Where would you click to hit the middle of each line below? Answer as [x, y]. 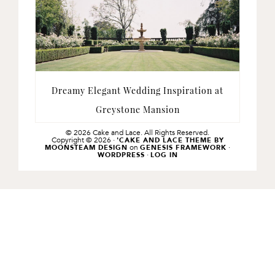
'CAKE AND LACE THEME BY [170, 140]
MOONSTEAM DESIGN [86, 147]
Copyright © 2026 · [84, 140]
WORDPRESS [121, 155]
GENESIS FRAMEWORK [183, 147]
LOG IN [164, 155]
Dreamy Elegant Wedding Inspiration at [137, 90]
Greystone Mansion [137, 109]
